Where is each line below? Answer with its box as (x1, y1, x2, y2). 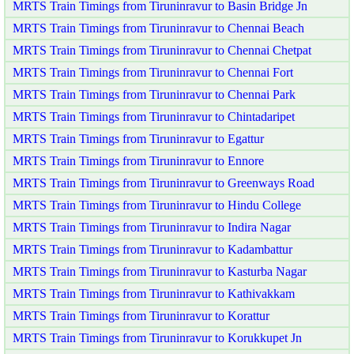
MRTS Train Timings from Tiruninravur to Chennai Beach (13, 21, 304, 35)
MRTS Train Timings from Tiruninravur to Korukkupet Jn (13, 330, 302, 345)
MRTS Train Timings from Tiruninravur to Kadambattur (13, 242, 292, 256)
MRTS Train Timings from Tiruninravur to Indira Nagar (13, 220, 291, 234)
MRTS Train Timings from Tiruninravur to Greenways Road (13, 175, 314, 190)
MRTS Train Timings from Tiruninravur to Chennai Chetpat (13, 43, 311, 57)
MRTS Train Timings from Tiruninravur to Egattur (13, 131, 264, 145)
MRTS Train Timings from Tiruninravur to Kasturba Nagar (13, 264, 307, 278)
